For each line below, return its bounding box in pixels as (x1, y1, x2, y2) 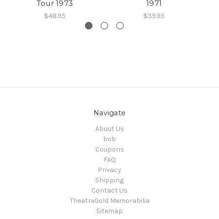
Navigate (93, 109, 126, 118)
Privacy (98, 166, 121, 175)
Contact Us (91, 186, 128, 195)
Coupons (95, 145, 124, 154)
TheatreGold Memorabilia (69, 197, 150, 205)
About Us (95, 125, 124, 133)
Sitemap (96, 207, 123, 216)
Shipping (95, 176, 124, 185)
